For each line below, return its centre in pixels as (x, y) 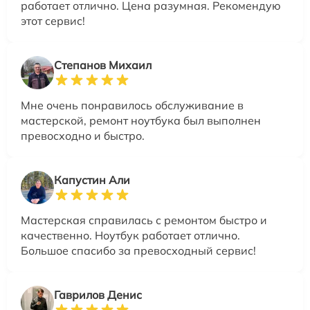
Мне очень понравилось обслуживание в (132, 105)
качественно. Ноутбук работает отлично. (130, 235)
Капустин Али (92, 180)
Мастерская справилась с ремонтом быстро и (144, 220)
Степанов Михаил (103, 65)
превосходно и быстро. (83, 135)
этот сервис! (53, 20)
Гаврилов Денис (98, 294)
